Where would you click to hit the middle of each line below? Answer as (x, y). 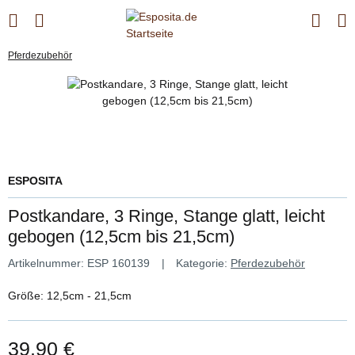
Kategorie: (203, 263)
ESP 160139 (118, 263)
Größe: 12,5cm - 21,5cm (70, 296)
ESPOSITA (35, 181)
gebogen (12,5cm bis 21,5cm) (121, 237)
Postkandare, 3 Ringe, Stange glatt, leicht (166, 216)
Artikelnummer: (48, 263)
